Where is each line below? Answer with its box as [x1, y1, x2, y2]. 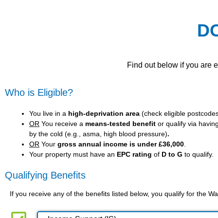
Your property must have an [29, 150, 117, 159]
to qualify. [182, 150, 214, 159]
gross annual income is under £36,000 [57, 140, 184, 148]
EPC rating [117, 150, 152, 159]
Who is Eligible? [5, 87, 73, 98]
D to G [162, 150, 182, 159]
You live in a [29, 109, 68, 118]
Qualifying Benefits [5, 170, 86, 181]
